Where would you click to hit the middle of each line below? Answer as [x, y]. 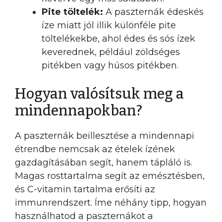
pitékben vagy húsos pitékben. [110, 65]
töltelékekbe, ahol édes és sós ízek [118, 39]
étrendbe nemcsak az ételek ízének [95, 149]
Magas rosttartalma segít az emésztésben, [110, 176]
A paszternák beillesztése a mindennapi [105, 136]
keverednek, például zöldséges [111, 52]
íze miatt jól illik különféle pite [109, 25]
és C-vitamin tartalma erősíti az [85, 189]
